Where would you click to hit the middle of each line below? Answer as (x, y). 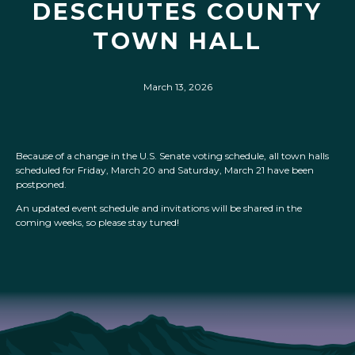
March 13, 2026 (177, 87)
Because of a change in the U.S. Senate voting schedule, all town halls (172, 156)
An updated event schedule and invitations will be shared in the (159, 208)
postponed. (41, 185)
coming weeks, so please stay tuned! (97, 223)
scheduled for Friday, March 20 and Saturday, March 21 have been (165, 170)
